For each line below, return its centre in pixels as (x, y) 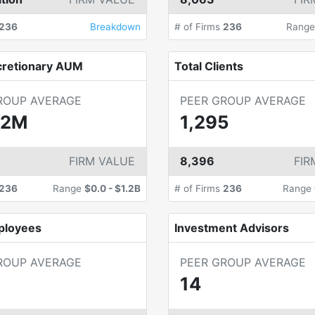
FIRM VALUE (102, 161)
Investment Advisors (232, 228)
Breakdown (115, 27)
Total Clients (209, 66)
